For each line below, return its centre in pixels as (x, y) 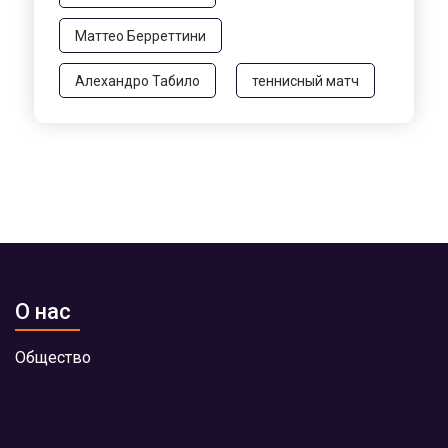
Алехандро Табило (137, 80)
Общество (53, 357)
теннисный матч (305, 80)
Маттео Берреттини (140, 35)
